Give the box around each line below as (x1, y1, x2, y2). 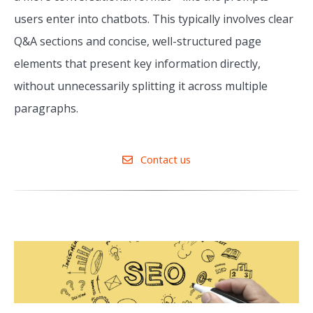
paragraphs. (14, 101, 78, 117)
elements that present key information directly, (14, 56, 261, 72)
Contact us (138, 152, 191, 167)
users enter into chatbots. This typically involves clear (14, 11, 293, 27)
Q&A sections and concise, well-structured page (14, 34, 261, 50)
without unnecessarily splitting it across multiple (14, 78, 268, 94)
